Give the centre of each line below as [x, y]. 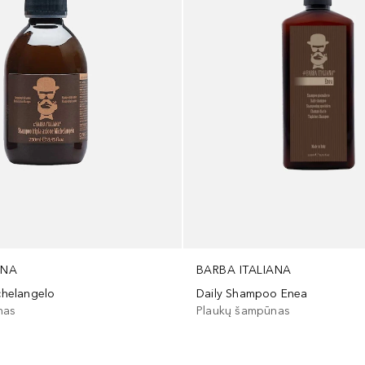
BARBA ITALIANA [244, 270]
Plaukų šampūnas [243, 311]
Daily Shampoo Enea [252, 294]
